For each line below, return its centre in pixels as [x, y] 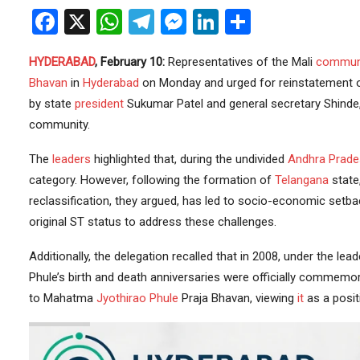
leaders [71, 160]
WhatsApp [180, 22]
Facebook [111, 22]
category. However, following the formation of [151, 180]
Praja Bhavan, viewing [237, 299]
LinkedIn [265, 22]
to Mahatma [62, 299]
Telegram [206, 22]
